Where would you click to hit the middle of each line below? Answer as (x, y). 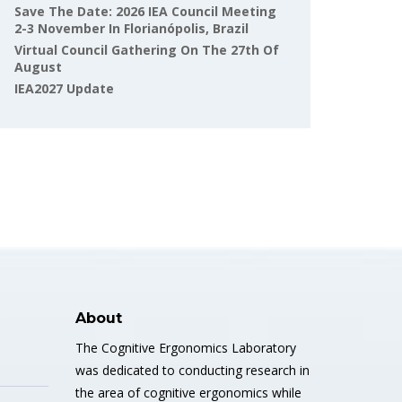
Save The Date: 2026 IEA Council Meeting (145, 11)
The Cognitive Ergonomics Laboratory (185, 348)
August (38, 67)
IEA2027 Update (64, 88)
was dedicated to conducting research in (192, 370)
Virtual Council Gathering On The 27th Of (147, 50)
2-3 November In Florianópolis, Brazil (131, 28)
